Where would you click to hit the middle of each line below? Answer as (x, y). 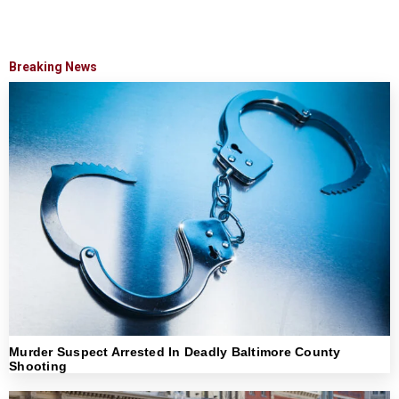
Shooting (38, 366)
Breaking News (53, 66)
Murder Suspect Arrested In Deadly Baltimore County (175, 352)
